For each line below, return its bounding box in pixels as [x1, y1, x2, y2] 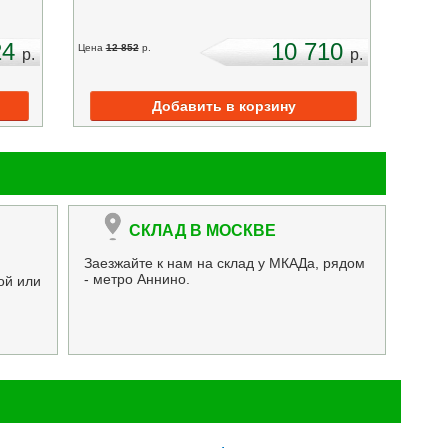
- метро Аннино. [83, 270, 190, 287]
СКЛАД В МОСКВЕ [128, 221, 276, 239]
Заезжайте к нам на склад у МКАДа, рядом [83, 254, 365, 271]
